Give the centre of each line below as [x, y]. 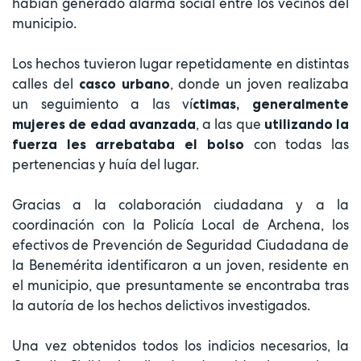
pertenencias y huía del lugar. [106, 164]
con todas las [297, 144]
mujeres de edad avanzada [104, 124]
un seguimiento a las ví [103, 104]
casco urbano [124, 83]
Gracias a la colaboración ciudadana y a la [180, 204]
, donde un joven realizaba [259, 83]
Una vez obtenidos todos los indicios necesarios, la [180, 345]
